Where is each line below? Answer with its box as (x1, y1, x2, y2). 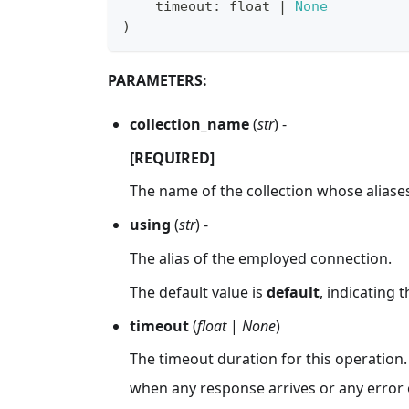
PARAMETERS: (108, 69, 207, 90)
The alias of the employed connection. (130, 247, 392, 268)
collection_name (130, 113, 249, 134)
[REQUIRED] (130, 147, 215, 168)
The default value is (130, 281, 267, 302)
